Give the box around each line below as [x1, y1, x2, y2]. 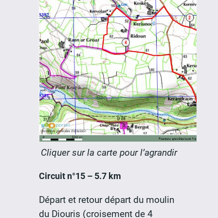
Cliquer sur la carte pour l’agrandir [41, 147, 177, 159]
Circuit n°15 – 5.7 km [38, 171, 121, 182]
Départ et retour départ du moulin [38, 194, 174, 205]
